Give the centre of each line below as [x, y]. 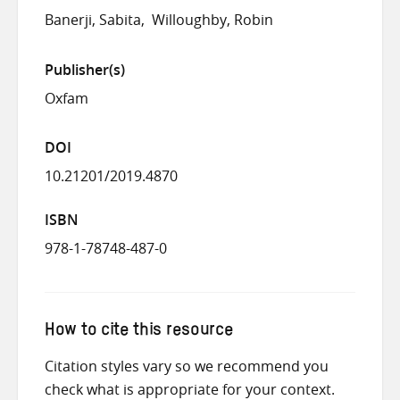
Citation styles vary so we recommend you [187, 366]
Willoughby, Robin [213, 20]
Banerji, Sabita [93, 20]
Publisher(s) [85, 69]
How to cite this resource [139, 332]
